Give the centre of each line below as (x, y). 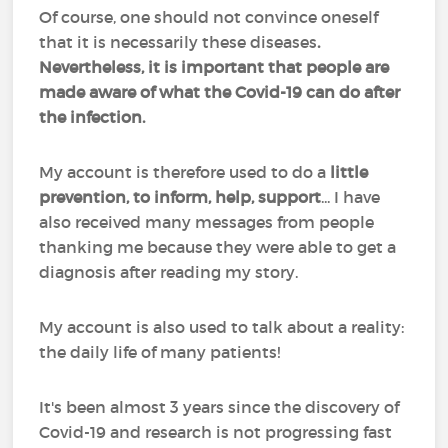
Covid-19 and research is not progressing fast (216, 432)
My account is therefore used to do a (185, 172)
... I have (351, 197)
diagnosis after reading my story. (173, 272)
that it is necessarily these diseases (178, 42)
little (349, 172)
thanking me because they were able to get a (218, 247)
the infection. (94, 117)
